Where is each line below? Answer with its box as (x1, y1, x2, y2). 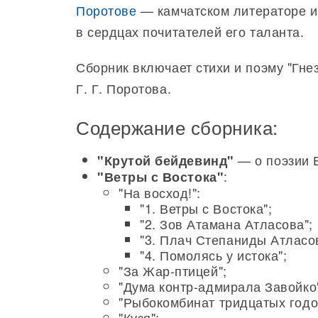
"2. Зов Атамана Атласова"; (140, 214, 314, 233)
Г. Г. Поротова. (76, 79, 172, 97)
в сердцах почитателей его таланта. (76, 22, 305, 40)
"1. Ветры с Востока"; (140, 199, 273, 217)
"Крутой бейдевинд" (97, 151, 234, 170)
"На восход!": (119, 183, 202, 202)
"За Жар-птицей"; (119, 261, 227, 280)
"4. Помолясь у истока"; (140, 246, 287, 264)
